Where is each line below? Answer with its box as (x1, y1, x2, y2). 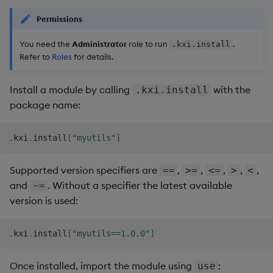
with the (211, 83, 251, 96)
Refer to (19, 51, 52, 62)
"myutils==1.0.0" (72, 228, 150, 238)
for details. (72, 51, 113, 62)
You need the (19, 38, 72, 49)
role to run (127, 38, 169, 49)
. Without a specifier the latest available (48, 179, 233, 191)
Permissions (37, 14, 82, 24)
